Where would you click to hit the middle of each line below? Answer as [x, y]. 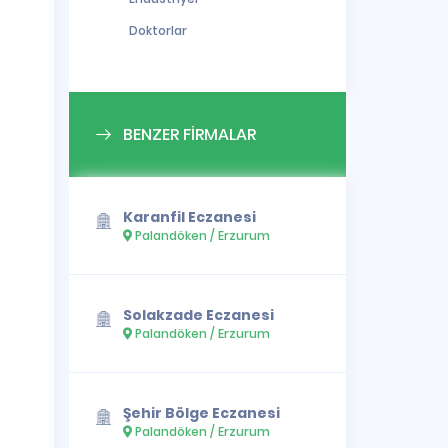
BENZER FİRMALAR [190, 134]
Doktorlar [157, 30]
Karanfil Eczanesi [190, 217]
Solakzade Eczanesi [199, 315]
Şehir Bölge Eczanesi [202, 413]
